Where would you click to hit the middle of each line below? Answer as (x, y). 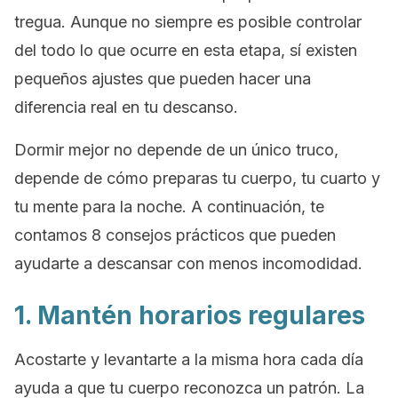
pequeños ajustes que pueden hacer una (163, 79)
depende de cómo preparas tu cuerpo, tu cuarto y (197, 178)
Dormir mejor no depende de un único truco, (176, 150)
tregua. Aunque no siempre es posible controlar (188, 22)
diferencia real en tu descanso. (126, 107)
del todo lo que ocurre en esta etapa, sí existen (186, 50)
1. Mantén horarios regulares (190, 315)
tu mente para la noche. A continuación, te (169, 207)
